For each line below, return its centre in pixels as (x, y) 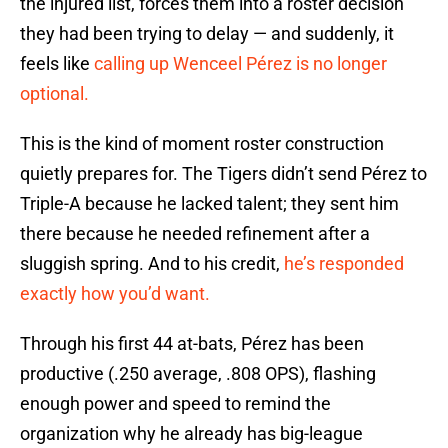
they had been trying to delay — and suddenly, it (207, 34)
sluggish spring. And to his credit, (152, 264)
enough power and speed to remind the (175, 404)
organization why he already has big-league (191, 434)
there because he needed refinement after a (195, 234)
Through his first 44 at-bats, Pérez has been (192, 344)
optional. (54, 94)
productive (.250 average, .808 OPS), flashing (198, 374)
